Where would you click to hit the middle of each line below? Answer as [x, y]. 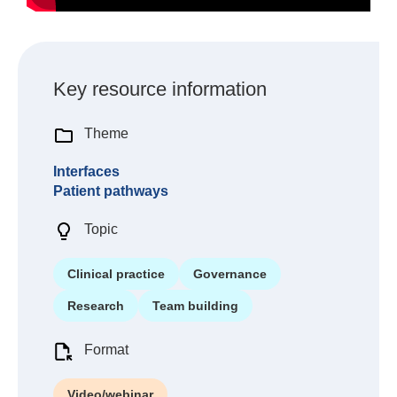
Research [96, 305]
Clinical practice [116, 273]
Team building [195, 305]
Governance [230, 273]
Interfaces [86, 171]
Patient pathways [111, 191]
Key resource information [160, 89]
